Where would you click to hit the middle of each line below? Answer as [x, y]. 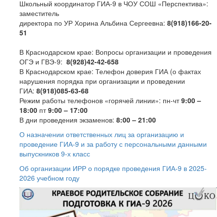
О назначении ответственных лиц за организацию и [102, 134]
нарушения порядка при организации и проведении [102, 81]
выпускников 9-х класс [55, 153]
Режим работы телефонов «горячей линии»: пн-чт [100, 100]
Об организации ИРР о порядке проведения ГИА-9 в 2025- [113, 168]
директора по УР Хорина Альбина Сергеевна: [93, 23]
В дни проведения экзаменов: [68, 119]
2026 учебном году [49, 178]
